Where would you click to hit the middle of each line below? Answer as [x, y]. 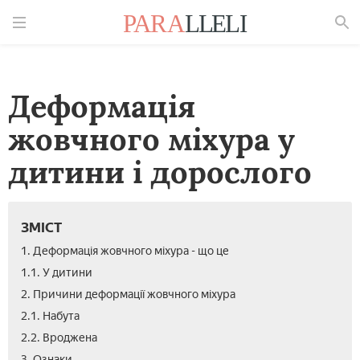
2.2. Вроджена [59, 338]
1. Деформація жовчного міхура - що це [125, 251]
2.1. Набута [50, 316]
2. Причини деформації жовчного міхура [128, 295]
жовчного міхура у [151, 139]
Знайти [326, 44]
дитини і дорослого [160, 172]
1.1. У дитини [57, 273]
